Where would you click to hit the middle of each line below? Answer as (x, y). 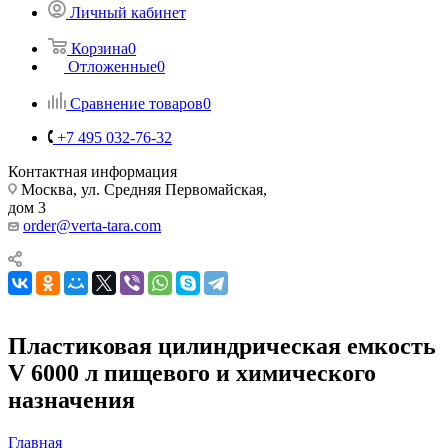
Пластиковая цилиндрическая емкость (222, 345)
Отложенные (112, 66)
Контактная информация (92, 171)
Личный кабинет (128, 12)
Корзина (99, 48)
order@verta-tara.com (92, 225)
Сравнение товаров (136, 103)
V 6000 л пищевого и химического (192, 372)
